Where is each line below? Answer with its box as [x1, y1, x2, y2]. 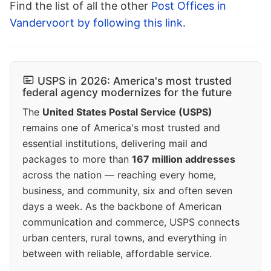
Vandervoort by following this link [10, 16, 183, 29]
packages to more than [22, 152, 132, 165]
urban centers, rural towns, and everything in [22, 231, 227, 244]
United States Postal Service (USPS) [42, 105, 212, 118]
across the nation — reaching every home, [22, 168, 216, 181]
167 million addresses [132, 152, 235, 165]
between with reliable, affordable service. [22, 247, 212, 260]
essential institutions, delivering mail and [22, 137, 207, 149]
